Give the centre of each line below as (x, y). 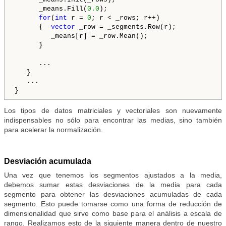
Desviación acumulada (48, 161)
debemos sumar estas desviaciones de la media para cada (113, 185)
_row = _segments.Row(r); (126, 27)
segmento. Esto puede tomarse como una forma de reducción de (113, 204)
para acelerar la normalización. (53, 130)
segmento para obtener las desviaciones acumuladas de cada (113, 194)
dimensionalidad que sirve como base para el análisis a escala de (113, 214)
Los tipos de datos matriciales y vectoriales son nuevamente (113, 111)
